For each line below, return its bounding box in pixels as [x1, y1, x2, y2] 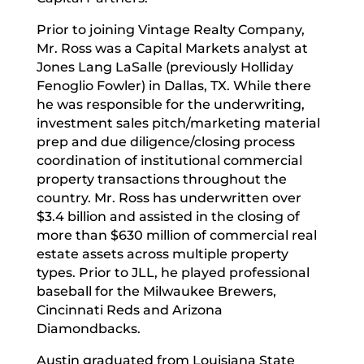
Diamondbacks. [36, 320, 141, 336]
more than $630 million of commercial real [36, 227, 317, 243]
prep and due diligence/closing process [36, 133, 295, 149]
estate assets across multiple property [36, 245, 288, 262]
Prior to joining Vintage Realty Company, [36, 21, 305, 37]
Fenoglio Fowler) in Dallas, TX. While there [36, 77, 311, 93]
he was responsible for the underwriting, [36, 96, 305, 112]
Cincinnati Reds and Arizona [36, 301, 223, 318]
